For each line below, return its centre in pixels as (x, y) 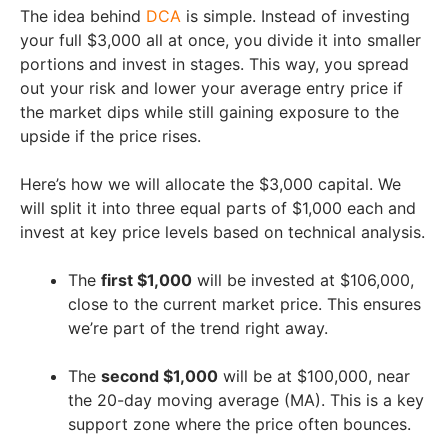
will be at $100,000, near (314, 375)
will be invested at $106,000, (303, 279)
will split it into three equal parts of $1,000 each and (218, 207)
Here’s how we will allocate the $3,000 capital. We (210, 183)
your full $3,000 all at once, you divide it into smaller (220, 39)
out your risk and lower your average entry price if (211, 87)
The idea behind (83, 15)
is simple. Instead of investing (295, 15)
